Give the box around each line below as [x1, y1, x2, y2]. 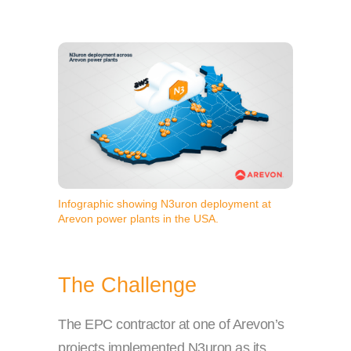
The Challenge [58, 273, 197, 298]
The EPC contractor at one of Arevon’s [58, 317, 284, 333]
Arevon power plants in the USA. [58, 212, 219, 226]
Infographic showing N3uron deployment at [58, 197, 271, 211]
